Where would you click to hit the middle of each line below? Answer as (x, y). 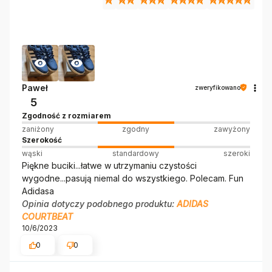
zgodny (136, 129)
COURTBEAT (47, 216)
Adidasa (38, 191)
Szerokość (42, 140)
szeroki (236, 153)
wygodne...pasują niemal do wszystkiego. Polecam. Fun (133, 178)
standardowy (136, 153)
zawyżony (232, 129)
